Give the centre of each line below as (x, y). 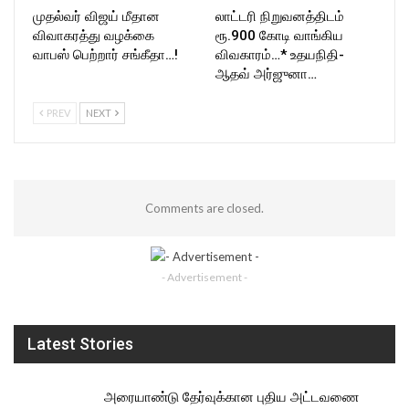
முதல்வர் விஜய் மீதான (96, 16)
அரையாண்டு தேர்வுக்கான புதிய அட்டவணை (231, 397)
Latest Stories (80, 344)
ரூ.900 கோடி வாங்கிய (279, 35)
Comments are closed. (204, 208)
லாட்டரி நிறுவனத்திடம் (280, 16)
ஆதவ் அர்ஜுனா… (266, 73)
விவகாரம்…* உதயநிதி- (280, 54)
